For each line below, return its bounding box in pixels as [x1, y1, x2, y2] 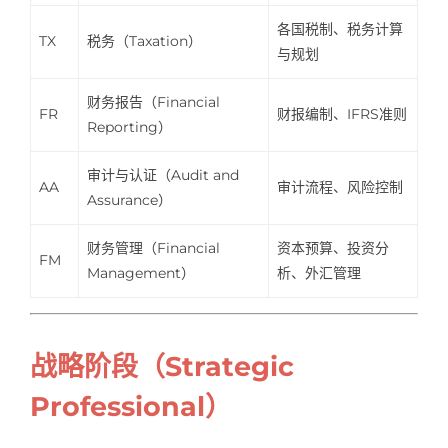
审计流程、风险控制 [277, 177, 404, 196]
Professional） [29, 390, 232, 424]
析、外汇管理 [277, 263, 362, 282]
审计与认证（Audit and [87, 165, 240, 184]
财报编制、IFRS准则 [277, 104, 408, 123]
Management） [87, 263, 196, 282]
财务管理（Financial [87, 238, 221, 257]
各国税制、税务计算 [277, 19, 404, 38]
